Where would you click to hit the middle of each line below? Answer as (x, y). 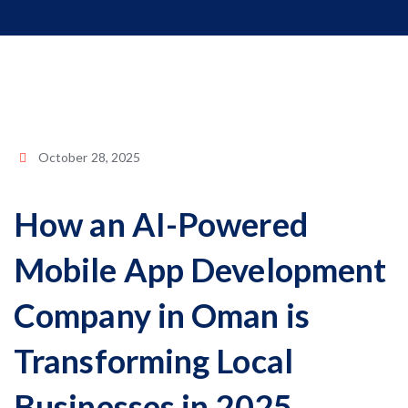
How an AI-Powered (161, 224)
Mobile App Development (200, 270)
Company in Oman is (162, 315)
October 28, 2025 (89, 157)
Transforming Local (153, 361)
